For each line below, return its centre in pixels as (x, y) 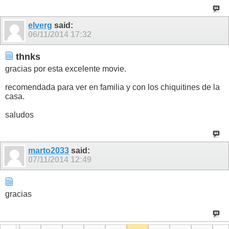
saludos (19, 114)
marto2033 (49, 151)
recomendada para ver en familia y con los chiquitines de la (112, 87)
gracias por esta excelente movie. (66, 68)
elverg (40, 25)
